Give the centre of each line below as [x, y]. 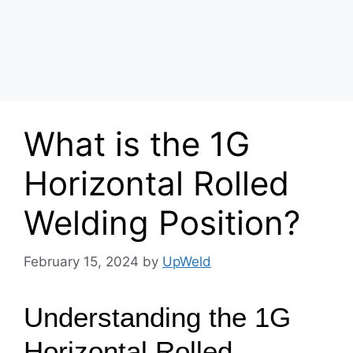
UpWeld [187, 261]
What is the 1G [137, 144]
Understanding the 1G [157, 317]
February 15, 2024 [81, 261]
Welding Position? [162, 223]
